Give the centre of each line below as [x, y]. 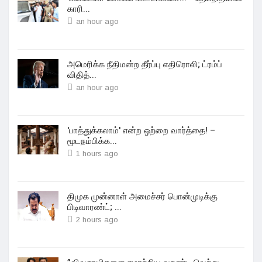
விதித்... [82, 75]
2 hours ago [97, 220]
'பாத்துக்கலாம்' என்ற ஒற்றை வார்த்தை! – [141, 130]
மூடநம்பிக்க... [92, 141]
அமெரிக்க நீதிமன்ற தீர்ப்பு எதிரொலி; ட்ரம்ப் [145, 64]
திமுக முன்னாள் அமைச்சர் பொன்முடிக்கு [142, 196]
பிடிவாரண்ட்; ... [94, 207]
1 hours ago [97, 154]
